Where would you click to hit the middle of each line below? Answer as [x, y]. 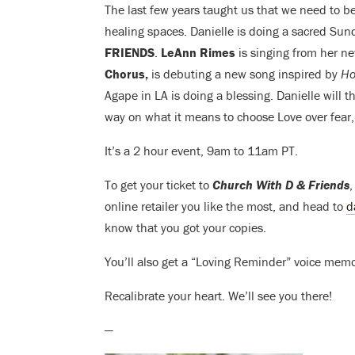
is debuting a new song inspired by [244, 74]
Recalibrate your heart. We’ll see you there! [218, 296]
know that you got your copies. [187, 228]
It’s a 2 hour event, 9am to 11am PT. [203, 151]
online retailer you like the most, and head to [225, 206]
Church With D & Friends [281, 185]
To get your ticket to [158, 185]
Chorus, [126, 74]
